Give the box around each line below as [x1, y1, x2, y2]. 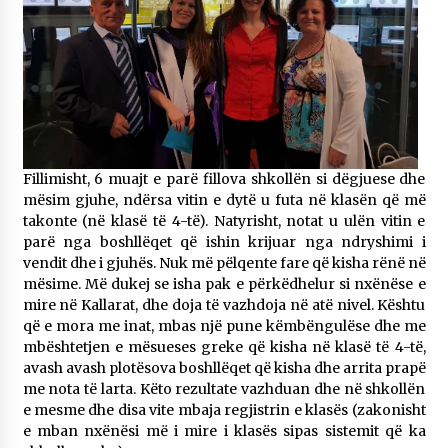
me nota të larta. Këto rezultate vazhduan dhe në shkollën [22, 380, 426, 398]
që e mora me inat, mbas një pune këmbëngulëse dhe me [22, 317, 426, 335]
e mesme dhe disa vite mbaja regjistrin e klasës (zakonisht [22, 401, 426, 419]
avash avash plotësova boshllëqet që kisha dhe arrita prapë [22, 359, 426, 377]
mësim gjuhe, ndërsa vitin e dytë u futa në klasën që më [22, 191, 426, 209]
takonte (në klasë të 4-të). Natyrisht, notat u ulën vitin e [22, 212, 426, 230]
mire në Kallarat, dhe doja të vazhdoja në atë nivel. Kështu [22, 296, 426, 314]
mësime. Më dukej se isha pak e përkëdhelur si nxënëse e [22, 275, 426, 293]
